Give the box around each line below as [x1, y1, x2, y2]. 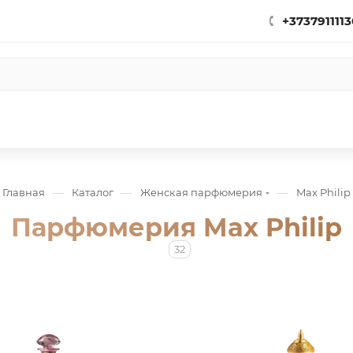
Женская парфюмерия [140, 186, 262, 199]
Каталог [72, 186, 113, 199]
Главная [2, 186, 45, 199]
